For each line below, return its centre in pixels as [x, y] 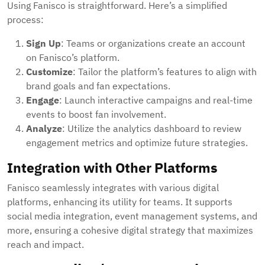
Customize [49, 72]
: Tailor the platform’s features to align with [165, 72]
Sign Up [43, 43]
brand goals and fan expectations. [98, 86]
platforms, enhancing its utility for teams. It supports [120, 202]
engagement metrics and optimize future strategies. [137, 143]
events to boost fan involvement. [96, 114]
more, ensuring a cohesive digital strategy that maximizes [130, 230]
